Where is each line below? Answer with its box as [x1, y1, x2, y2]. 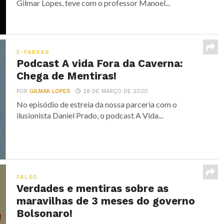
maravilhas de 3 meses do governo [16, 195, 195, 207]
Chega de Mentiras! [16, 70, 117, 82]
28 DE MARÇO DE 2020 [83, 88, 148, 94]
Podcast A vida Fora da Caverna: [16, 57, 183, 69]
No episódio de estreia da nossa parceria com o [16, 99, 177, 109]
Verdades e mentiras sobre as [16, 182, 169, 194]
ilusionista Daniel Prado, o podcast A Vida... [16, 110, 163, 120]
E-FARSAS [16, 49, 49, 55]
